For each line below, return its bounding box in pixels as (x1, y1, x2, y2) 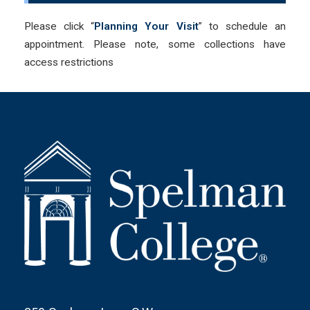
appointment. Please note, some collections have (24, 37, 286, 51)
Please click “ (24, 19, 95, 33)
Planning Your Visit (94, 19, 199, 33)
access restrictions (24, 55, 113, 69)
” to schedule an (198, 19, 286, 33)
